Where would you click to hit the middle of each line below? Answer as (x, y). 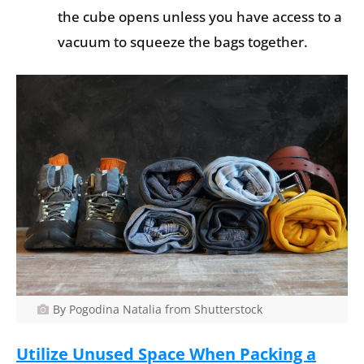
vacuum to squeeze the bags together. (183, 41)
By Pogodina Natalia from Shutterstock (157, 310)
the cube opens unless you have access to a (200, 16)
